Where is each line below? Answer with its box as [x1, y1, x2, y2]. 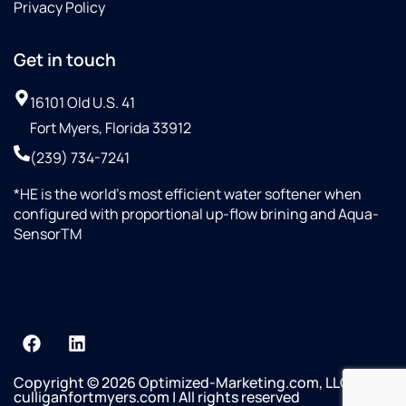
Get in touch [14, 48, 116, 72]
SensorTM [14, 224, 82, 245]
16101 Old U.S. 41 [30, 92, 135, 113]
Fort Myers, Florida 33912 [30, 118, 191, 139]
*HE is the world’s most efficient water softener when [14, 184, 362, 205]
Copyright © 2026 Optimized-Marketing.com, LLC [14, 372, 351, 393]
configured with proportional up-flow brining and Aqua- [14, 204, 379, 225]
